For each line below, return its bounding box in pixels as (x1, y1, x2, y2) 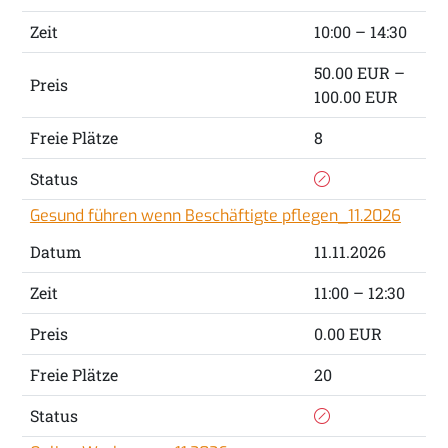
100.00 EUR (313, 86, 398, 108)
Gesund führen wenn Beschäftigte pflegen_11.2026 (29, 205, 401, 227)
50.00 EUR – (313, 62, 405, 84)
